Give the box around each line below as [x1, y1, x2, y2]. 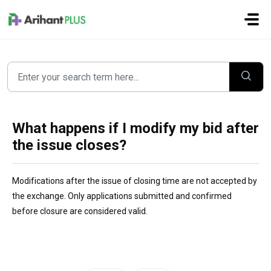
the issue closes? [12, 137, 126, 154]
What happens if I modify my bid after [12, 120, 259, 137]
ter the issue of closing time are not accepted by [74, 176, 257, 186]
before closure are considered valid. [12, 206, 148, 216]
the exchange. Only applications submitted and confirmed [12, 191, 232, 201]
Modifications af [12, 176, 74, 186]
